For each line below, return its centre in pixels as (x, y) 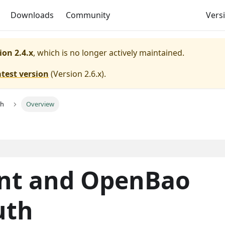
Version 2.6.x (77, 74)
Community (88, 15)
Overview (40, 104)
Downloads (32, 15)
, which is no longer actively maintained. (109, 53)
